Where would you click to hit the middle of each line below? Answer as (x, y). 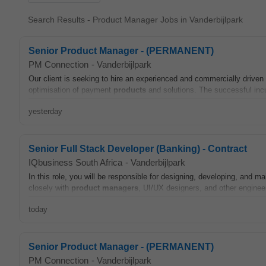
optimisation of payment (71, 90)
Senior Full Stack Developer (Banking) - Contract (138, 149)
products (130, 90)
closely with (50, 188)
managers (120, 188)
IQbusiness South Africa (75, 162)
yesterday (45, 111)
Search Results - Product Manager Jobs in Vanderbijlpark (135, 20)
